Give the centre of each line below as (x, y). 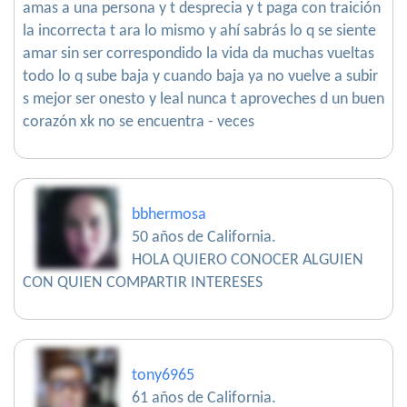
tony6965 (163, 376)
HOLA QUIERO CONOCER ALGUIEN (248, 261)
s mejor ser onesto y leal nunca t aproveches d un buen (203, 100)
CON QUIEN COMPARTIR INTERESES (143, 283)
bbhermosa (169, 215)
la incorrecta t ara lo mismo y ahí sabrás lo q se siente (199, 32)
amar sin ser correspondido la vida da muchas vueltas (199, 55)
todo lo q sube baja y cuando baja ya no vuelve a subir (200, 77)
